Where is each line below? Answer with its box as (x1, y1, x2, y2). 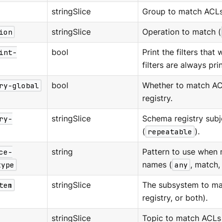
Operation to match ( (142, 27, 221, 37)
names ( (142, 160, 172, 170)
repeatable (147, 127, 192, 137)
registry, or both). (142, 193, 208, 203)
